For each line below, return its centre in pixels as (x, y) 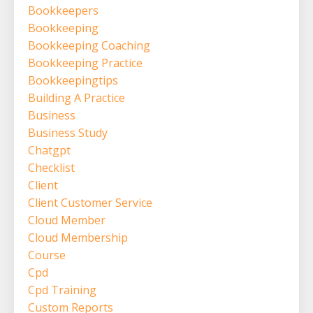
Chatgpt (49, 150)
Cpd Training (62, 290)
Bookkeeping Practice (85, 63)
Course (47, 255)
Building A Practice (77, 97)
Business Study (68, 132)
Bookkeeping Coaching (89, 45)
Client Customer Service (90, 202)
